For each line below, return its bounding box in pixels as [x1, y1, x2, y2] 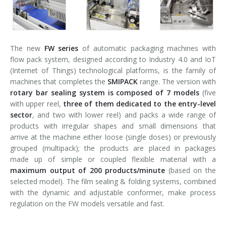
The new [10, 43, 44, 53]
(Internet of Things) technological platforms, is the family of [10, 66, 216, 76]
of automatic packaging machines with [78, 43, 216, 53]
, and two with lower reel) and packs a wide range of [32, 110, 216, 120]
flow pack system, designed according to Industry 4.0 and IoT [10, 54, 216, 65]
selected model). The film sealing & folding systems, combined [10, 177, 216, 187]
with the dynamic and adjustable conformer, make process [10, 188, 216, 198]
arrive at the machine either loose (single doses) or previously [10, 132, 216, 142]
